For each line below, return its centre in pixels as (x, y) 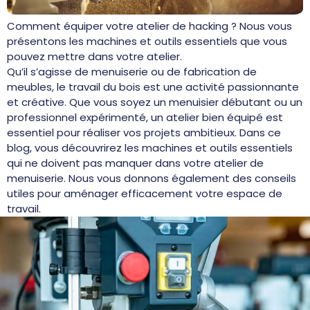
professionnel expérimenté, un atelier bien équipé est (145, 117)
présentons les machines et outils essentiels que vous (147, 41)
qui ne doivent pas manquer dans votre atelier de (135, 163)
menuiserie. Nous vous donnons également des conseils (152, 178)
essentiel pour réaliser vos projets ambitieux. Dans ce (144, 132)
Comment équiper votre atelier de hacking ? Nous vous (149, 26)
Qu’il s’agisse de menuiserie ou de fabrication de (132, 71)
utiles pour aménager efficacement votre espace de (145, 193)
